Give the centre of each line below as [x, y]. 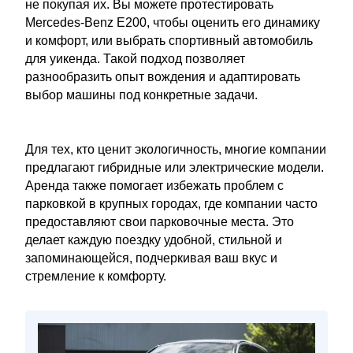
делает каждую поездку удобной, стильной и [154, 240]
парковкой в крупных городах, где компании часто [171, 204]
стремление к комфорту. [96, 276]
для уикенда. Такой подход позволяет [135, 59]
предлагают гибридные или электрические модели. [175, 167]
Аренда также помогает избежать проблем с [154, 186]
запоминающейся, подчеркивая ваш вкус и [151, 258]
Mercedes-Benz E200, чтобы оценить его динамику [173, 22]
